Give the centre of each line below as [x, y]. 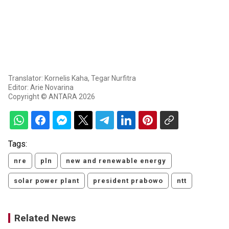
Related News [45, 218]
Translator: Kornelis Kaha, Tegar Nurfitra [72, 78]
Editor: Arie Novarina [41, 88]
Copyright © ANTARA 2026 [52, 97]
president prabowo [128, 181]
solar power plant [47, 181]
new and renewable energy [116, 161]
